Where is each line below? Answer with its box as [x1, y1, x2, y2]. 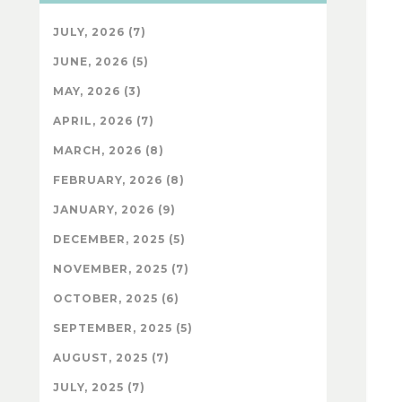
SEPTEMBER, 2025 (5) [53, 320, 193, 335]
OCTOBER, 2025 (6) [53, 291, 179, 305]
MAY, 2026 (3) [53, 83, 142, 98]
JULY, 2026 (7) [53, 24, 146, 39]
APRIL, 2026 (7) [53, 113, 154, 127]
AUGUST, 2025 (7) [53, 350, 170, 364]
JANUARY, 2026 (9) [53, 202, 176, 216]
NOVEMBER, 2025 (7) [53, 261, 189, 275]
